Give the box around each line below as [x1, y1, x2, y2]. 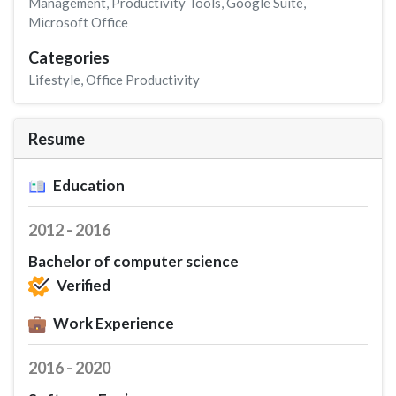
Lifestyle [28, 71, 80, 88]
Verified [57, 275, 110, 294]
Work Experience [53, 314, 174, 333]
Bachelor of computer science [28, 251, 239, 270]
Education [53, 175, 125, 194]
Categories [28, 47, 110, 67]
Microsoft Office [28, 13, 128, 30]
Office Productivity [86, 71, 200, 88]
